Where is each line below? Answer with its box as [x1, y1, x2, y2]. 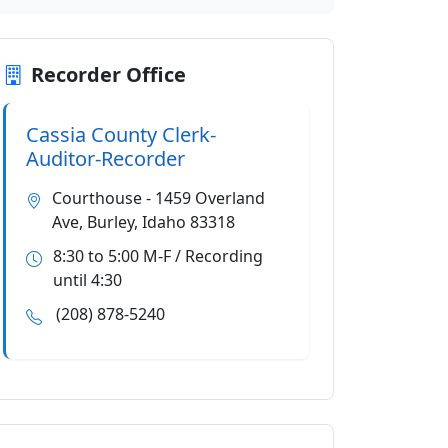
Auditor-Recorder [26, 145, 185, 172]
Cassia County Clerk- [26, 121, 216, 148]
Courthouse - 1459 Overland [52, 187, 265, 209]
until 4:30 [52, 269, 122, 291]
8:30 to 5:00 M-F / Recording [52, 245, 263, 267]
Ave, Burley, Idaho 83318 [52, 211, 235, 233]
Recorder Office [31, 61, 186, 88]
